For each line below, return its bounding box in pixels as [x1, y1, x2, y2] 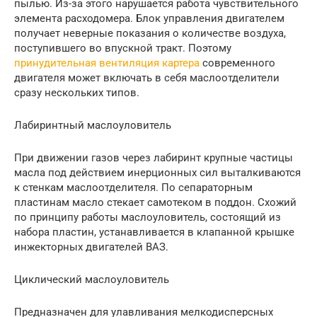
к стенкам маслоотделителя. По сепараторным [14, 180, 253, 194]
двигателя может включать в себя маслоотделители [14, 71, 279, 84]
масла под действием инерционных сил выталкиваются [14, 166, 301, 179]
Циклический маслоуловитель [14, 272, 169, 286]
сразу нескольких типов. [14, 86, 139, 99]
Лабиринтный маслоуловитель [14, 118, 171, 132]
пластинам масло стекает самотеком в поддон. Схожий [14, 195, 296, 209]
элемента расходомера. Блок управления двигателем [14, 11, 284, 25]
